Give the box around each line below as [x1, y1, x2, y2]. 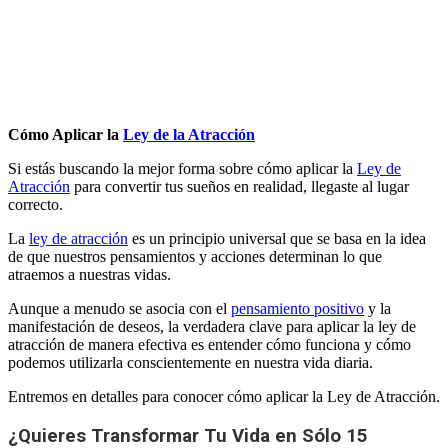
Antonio [48, 55, 100, 73]
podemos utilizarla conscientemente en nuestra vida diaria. [8, 353, 373, 371]
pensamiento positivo [231, 299, 364, 317]
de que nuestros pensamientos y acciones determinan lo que [8, 247, 382, 265]
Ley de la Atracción [123, 125, 255, 143]
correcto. [8, 195, 63, 213]
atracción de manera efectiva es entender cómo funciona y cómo [8, 335, 411, 353]
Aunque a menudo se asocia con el [8, 299, 231, 317]
